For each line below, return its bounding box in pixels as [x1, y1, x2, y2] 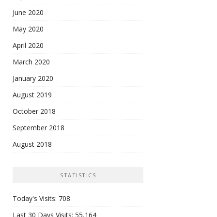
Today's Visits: [13, 194, 59, 203]
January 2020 [13, 74, 53, 83]
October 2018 [13, 107, 56, 116]
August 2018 [13, 139, 52, 149]
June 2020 [13, 8, 44, 17]
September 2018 [13, 123, 64, 133]
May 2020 [13, 24, 44, 34]
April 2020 [13, 41, 44, 50]
